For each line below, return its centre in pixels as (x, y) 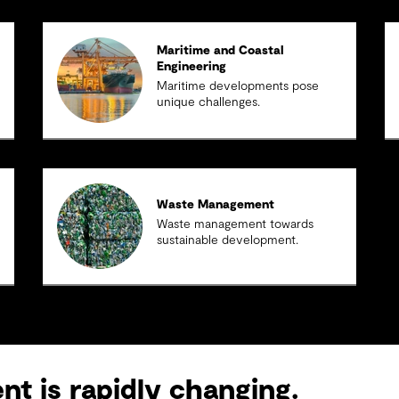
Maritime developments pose (238, 86)
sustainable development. (228, 240)
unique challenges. (209, 102)
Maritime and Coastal (221, 51)
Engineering (192, 67)
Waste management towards (236, 224)
